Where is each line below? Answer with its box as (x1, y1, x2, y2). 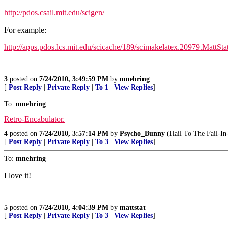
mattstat (120, 204, 146, 211)
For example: (4, 25, 46, 34)
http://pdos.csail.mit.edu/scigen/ (4, 8, 104, 17)
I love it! (4, 171, 31, 180)
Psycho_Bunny (120, 130, 165, 137)
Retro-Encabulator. (4, 115, 65, 123)
